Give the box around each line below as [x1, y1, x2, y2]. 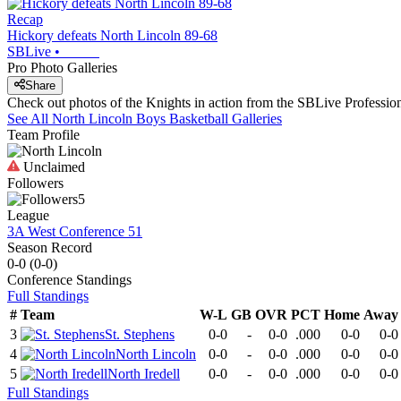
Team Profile [7, 127, 80, 143]
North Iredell [107, 366, 180, 382]
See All [7, 111, 52, 127]
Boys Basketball [136, 111, 228, 127]
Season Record [7, 240, 92, 256]
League [7, 208, 49, 224]
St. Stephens [105, 327, 175, 343]
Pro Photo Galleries [7, 59, 117, 75]
